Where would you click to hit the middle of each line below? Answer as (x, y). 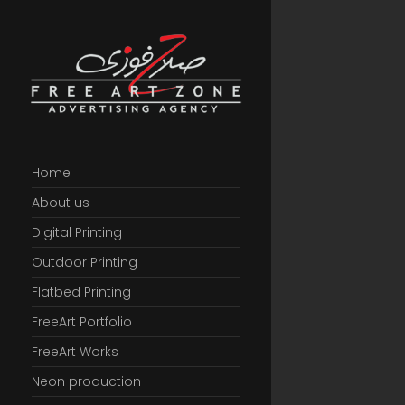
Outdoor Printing (85, 262)
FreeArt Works (75, 352)
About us (61, 202)
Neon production (86, 381)
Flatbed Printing (81, 292)
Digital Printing (77, 232)
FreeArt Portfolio (82, 322)
